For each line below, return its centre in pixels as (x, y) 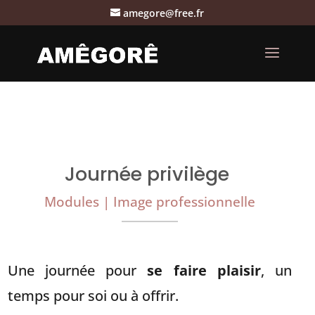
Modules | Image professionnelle (149, 201)
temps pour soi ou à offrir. (93, 296)
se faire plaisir (204, 271)
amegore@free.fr (164, 13)
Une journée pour (77, 271)
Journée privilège (150, 174)
